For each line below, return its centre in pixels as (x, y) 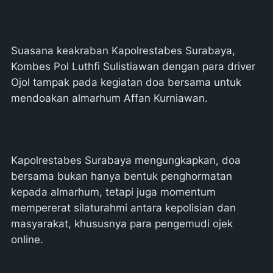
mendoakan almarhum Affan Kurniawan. (111, 98)
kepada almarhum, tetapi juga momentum (113, 192)
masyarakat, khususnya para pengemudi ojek (122, 224)
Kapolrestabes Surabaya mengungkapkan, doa (126, 160)
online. (27, 239)
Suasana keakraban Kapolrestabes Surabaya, (123, 51)
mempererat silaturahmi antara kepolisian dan (123, 208)
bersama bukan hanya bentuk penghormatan (122, 176)
